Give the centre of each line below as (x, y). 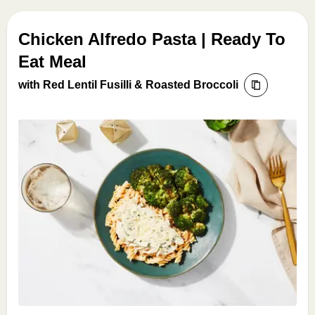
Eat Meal (52, 62)
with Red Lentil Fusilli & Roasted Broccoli (128, 85)
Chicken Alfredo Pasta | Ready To (152, 39)
